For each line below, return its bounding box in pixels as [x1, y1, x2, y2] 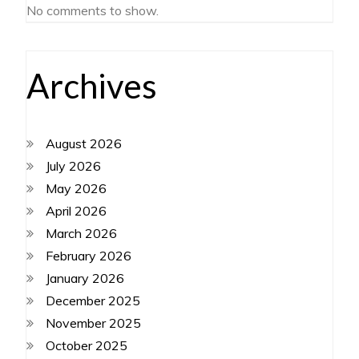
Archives [26, 66, 158, 106]
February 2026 [46, 248, 132, 264]
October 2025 [46, 337, 128, 353]
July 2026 [46, 158, 102, 174]
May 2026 [46, 180, 107, 196]
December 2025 [46, 292, 141, 309]
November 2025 [46, 315, 142, 331]
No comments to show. [26, 2, 159, 18]
